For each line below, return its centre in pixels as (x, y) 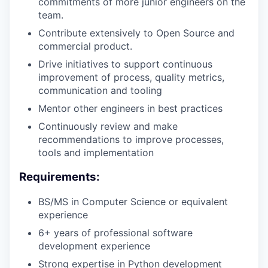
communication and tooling (100, 91)
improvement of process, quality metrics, (131, 77)
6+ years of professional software (115, 232)
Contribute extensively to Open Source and (136, 33)
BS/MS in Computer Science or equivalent (133, 201)
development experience (94, 246)
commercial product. (85, 46)
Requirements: (60, 177)
